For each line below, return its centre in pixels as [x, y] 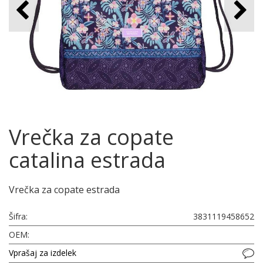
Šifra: [18, 216]
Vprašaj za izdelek [43, 253]
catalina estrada [87, 160]
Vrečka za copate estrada [64, 190]
